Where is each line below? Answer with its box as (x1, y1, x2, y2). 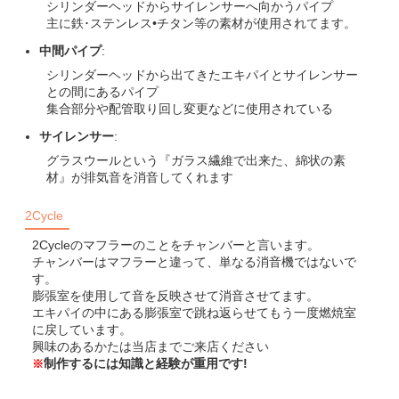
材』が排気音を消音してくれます (46, 169, 234, 184)
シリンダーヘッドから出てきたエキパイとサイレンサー (46, 67, 359, 82)
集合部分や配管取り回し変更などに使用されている (46, 101, 334, 116)
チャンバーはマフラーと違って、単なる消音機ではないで (32, 254, 357, 269)
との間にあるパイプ (46, 84, 159, 99)
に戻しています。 (32, 322, 133, 337)
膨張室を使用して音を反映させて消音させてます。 (32, 288, 320, 303)
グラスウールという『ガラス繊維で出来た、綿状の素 (46, 152, 346, 167)
